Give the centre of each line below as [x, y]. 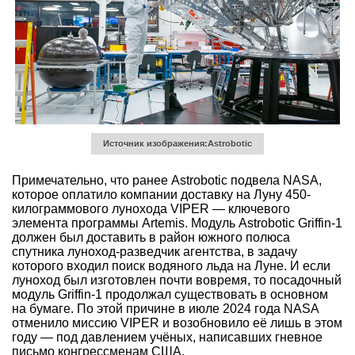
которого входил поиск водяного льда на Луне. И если [171, 266]
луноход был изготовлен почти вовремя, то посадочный [177, 281]
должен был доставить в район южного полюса [151, 238]
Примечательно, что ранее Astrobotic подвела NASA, [167, 181]
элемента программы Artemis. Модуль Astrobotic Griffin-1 [177, 223]
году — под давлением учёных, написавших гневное [167, 338]
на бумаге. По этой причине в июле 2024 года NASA [165, 309]
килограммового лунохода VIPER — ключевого [151, 209]
